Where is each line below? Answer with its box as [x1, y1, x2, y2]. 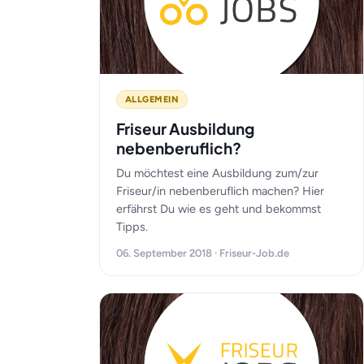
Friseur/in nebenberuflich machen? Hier [116, 184, 324, 198]
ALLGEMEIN [125, 94, 179, 105]
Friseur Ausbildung [116, 119, 254, 138]
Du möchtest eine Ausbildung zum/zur [116, 166, 318, 180]
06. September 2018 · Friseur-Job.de [116, 247, 289, 259]
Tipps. [116, 219, 148, 234]
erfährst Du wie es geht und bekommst [116, 201, 321, 216]
